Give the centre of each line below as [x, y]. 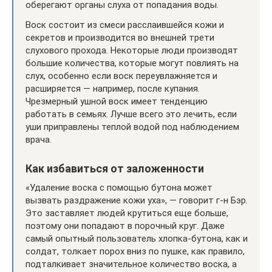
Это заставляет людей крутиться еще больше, [127, 213]
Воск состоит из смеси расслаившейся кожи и [125, 25]
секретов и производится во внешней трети [120, 37]
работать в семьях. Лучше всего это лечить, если [131, 114]
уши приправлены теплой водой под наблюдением [132, 127]
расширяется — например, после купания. [113, 88]
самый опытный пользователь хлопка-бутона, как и [137, 238]
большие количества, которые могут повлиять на [132, 63]
